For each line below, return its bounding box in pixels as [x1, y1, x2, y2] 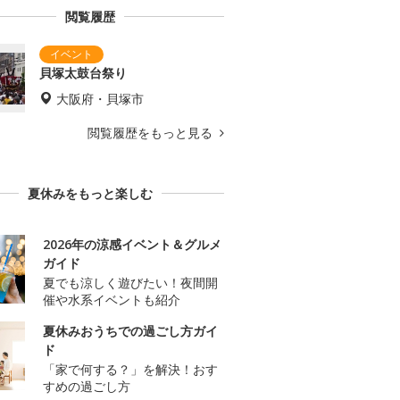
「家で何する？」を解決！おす [43, 361, 218, 379]
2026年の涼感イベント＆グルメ [43, 236, 221, 254]
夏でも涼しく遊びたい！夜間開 [43, 274, 218, 292]
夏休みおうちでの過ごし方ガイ [43, 322, 218, 340]
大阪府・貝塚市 [56, 90, 144, 108]
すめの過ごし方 [43, 378, 130, 396]
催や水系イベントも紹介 [43, 291, 180, 309]
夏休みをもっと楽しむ [28, 185, 153, 203]
